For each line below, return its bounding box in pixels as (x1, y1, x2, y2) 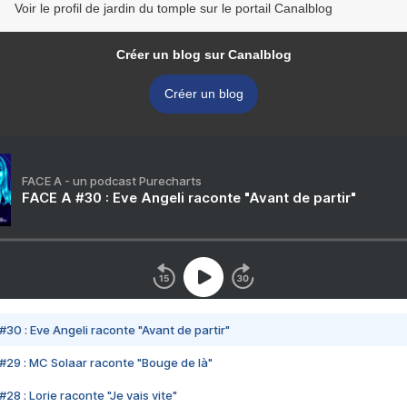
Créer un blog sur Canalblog (115, 47, 292, 63)
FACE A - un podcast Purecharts (22, 174, 202, 189)
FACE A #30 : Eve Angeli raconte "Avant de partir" (22, 189, 356, 207)
